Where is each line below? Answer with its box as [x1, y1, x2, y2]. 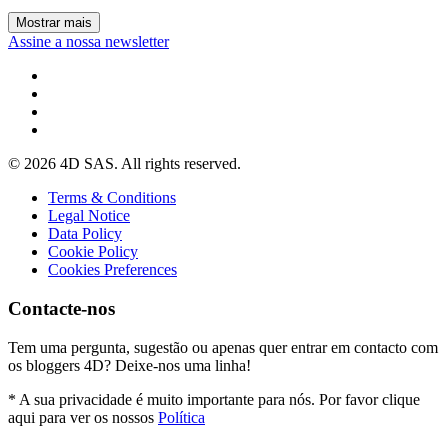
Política [158, 408, 205, 426]
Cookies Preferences [48, 261, 177, 279]
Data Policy [48, 225, 122, 243]
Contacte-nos [8, 297, 115, 319]
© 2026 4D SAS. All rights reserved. [8, 155, 241, 173]
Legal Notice [48, 207, 130, 225]
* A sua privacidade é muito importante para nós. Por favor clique [8, 390, 420, 408]
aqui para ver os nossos [8, 408, 158, 426]
